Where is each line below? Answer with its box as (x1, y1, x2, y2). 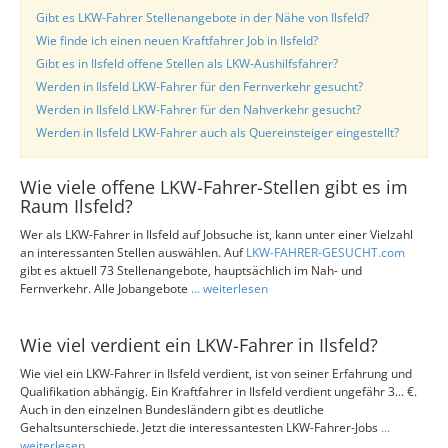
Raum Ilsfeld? (20, 194, 133, 218)
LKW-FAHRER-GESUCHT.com (246, 244, 405, 261)
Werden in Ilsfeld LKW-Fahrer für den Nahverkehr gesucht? (36, 101, 361, 118)
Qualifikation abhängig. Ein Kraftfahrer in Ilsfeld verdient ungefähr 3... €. (20, 383, 417, 400)
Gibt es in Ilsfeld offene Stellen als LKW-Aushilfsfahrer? (36, 55, 338, 72)
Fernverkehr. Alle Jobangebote (20, 280, 191, 297)
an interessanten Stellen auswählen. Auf (20, 244, 246, 261)
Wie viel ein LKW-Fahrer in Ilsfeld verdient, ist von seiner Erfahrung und (20, 365, 412, 382)
